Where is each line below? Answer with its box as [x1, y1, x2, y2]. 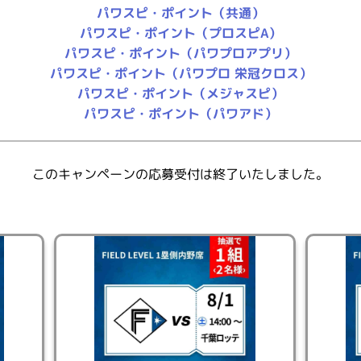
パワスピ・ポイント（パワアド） [83, 104, 277, 123]
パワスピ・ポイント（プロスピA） [80, 23, 282, 43]
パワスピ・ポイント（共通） [97, 3, 265, 23]
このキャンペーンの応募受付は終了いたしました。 [31, 164, 330, 184]
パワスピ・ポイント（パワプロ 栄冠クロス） [49, 64, 312, 83]
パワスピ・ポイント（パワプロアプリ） [64, 44, 297, 63]
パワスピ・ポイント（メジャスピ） [77, 84, 284, 103]
